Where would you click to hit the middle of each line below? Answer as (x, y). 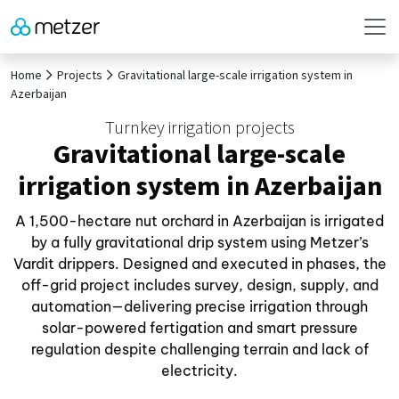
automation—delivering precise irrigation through (199, 306)
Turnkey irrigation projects (199, 128)
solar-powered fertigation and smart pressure (199, 328)
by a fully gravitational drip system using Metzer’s (199, 242)
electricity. (199, 370)
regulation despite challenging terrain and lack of (199, 349)
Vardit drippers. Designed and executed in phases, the (199, 264)
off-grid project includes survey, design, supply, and (199, 285)
